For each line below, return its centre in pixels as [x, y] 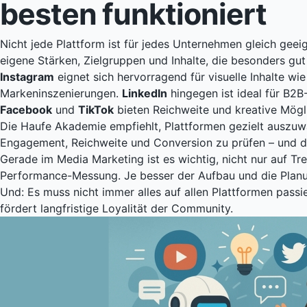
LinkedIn [145, 94]
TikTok [96, 110]
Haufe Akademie [63, 126]
